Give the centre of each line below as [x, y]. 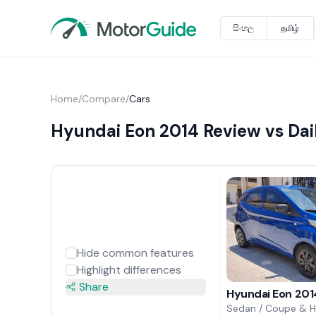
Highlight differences [129, 269]
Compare [103, 99]
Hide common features [135, 253]
